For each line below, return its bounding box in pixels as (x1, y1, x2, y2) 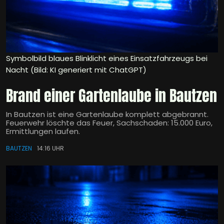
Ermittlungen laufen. (6, 126, 80, 137)
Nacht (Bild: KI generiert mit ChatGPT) (6, 64, 146, 75)
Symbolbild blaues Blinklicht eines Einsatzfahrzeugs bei (6, 53, 207, 64)
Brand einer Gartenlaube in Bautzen (6, 84, 217, 107)
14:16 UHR (37, 144, 64, 153)
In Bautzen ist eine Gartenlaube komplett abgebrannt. (6, 109, 208, 120)
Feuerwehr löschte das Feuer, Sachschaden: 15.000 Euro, (6, 117, 212, 128)
